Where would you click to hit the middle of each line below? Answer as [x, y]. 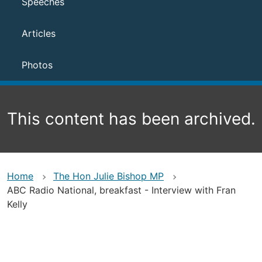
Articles [39, 33]
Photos [37, 65]
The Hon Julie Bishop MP [108, 176]
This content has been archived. [131, 119]
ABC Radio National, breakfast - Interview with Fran [121, 190]
